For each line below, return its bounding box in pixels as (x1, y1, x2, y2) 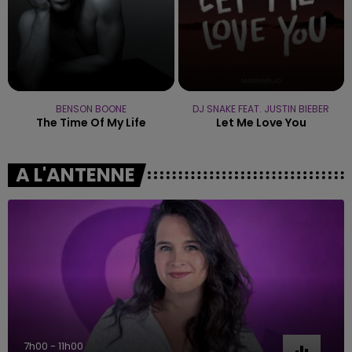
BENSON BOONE (55, 101, 126, 115)
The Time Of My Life (35, 114, 146, 130)
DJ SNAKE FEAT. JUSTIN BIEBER (192, 101, 330, 115)
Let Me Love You (215, 114, 306, 130)
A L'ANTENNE (16, 161, 135, 188)
